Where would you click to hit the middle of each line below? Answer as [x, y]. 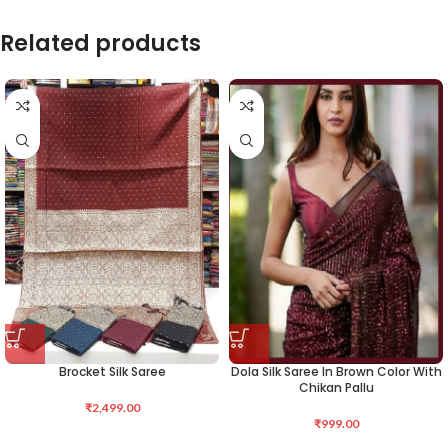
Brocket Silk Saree [112, 372]
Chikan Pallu [336, 388]
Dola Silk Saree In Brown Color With [336, 372]
